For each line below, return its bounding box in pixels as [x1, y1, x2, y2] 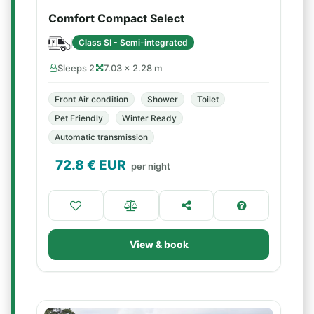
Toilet [197, 94, 219, 104]
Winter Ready [122, 113, 177, 123]
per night [131, 161, 170, 172]
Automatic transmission [55, 132, 148, 142]
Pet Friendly [55, 113, 103, 123]
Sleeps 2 [57, 62, 95, 74]
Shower [147, 94, 178, 104]
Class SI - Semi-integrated [78, 36, 188, 48]
